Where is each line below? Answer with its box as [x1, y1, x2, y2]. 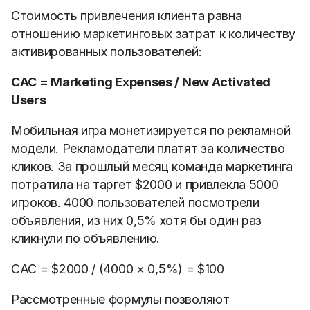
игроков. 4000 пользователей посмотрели [11, 195, 259, 210]
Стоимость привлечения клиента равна [11, 8, 242, 23]
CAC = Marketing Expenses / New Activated [11, 75, 271, 89]
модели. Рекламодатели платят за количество [11, 141, 285, 156]
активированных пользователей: [11, 44, 212, 59]
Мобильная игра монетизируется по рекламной [11, 123, 291, 138]
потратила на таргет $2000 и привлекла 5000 [11, 177, 279, 192]
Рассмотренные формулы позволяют [11, 292, 230, 307]
